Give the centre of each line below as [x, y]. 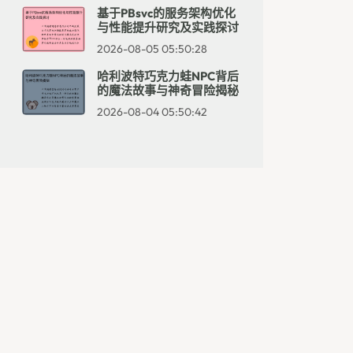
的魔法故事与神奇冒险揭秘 [168, 90]
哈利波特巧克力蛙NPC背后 [168, 76]
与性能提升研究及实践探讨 [168, 27]
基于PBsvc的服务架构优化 [166, 13]
